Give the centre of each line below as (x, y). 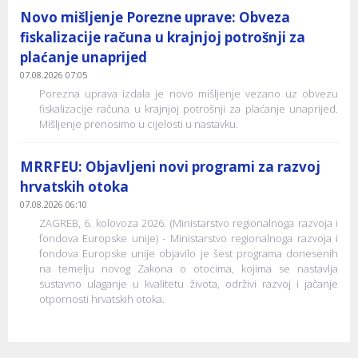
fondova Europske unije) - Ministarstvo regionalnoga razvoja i (189, 238)
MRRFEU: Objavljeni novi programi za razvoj (170, 166)
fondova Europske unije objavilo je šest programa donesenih (189, 253)
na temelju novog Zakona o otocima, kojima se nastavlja (189, 268)
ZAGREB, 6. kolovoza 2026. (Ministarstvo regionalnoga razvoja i (189, 223)
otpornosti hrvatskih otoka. (102, 298)
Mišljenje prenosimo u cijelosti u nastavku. (139, 123)
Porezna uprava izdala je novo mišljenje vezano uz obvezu (189, 93)
